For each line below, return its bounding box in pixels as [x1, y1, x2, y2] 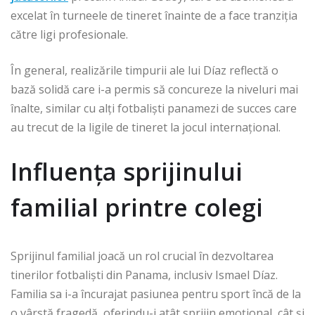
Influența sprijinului [11, 155, 243, 188]
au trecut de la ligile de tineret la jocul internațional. [11, 120, 281, 136]
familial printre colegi [11, 191, 263, 224]
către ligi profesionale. [11, 27, 128, 43]
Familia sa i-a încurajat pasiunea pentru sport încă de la [11, 286, 301, 302]
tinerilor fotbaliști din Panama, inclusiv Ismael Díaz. [11, 267, 278, 283]
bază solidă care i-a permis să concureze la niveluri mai [11, 82, 298, 98]
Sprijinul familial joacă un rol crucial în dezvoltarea [11, 248, 274, 264]
